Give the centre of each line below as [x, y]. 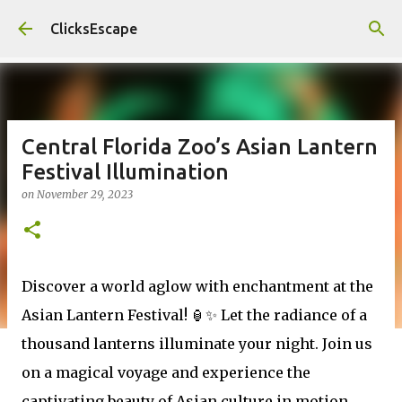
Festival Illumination [125, 172]
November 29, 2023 [85, 194]
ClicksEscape [94, 29]
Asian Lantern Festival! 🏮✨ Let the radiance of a [194, 315]
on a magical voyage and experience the [166, 372]
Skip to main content [201, 22]
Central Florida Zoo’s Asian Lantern [200, 147]
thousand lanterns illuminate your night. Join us [197, 344]
